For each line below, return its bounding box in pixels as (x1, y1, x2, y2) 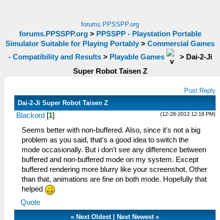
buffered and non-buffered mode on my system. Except (22, 156, 198, 164)
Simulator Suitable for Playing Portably (5, 40, 139, 48)
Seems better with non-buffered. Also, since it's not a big (22, 126, 200, 134)
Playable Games (109, 53, 165, 61)
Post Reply (184, 87, 216, 94)
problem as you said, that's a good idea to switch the (22, 136, 189, 144)
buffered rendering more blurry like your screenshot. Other (22, 165, 207, 173)
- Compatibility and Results (8, 53, 101, 61)
